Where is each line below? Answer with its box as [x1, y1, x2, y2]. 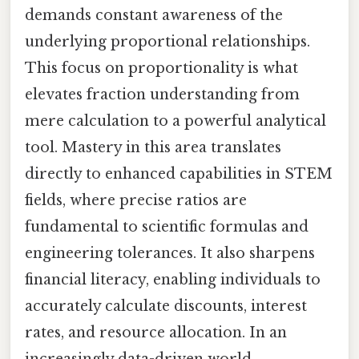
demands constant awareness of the [25, 6, 283, 24]
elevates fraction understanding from [25, 85, 300, 103]
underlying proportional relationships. [25, 32, 310, 50]
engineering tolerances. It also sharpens [25, 244, 315, 262]
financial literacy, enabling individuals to [25, 270, 321, 288]
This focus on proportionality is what [25, 58, 298, 77]
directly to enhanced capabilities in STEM [25, 164, 333, 183]
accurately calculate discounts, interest [25, 296, 307, 315]
